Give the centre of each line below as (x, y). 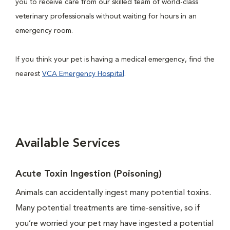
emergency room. (45, 31)
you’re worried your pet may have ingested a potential (114, 224)
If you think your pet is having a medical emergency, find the (115, 60)
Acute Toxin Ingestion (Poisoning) (89, 174)
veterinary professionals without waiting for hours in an (106, 16)
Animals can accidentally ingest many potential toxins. (113, 193)
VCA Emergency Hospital (83, 74)
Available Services (68, 144)
